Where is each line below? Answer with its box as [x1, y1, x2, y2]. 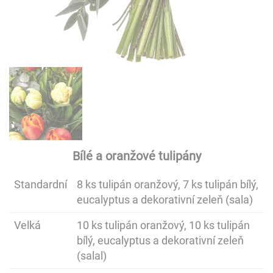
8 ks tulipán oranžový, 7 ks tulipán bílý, [77, 178, 258, 191]
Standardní [14, 178, 67, 191]
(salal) [77, 249, 107, 263]
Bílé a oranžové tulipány [72, 149, 201, 164]
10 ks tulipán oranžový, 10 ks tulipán [77, 219, 250, 232]
